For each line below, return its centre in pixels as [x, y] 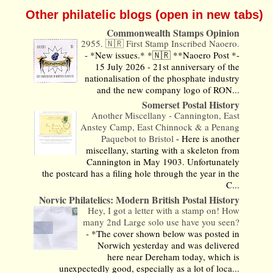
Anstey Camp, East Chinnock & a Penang [160, 126]
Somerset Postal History [191, 104]
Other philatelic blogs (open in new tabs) [145, 14]
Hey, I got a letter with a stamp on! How [164, 210]
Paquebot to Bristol [139, 138]
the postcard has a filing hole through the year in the [141, 173]
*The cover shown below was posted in [166, 233]
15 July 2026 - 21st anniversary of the [168, 66]
